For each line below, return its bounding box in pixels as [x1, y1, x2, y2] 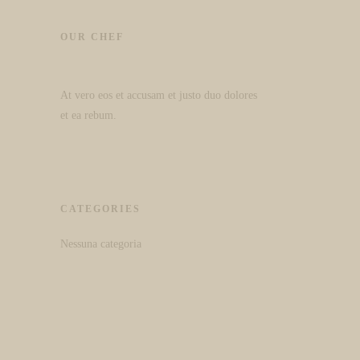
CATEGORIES [60, 203, 141, 215]
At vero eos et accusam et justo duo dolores [60, 89, 258, 101]
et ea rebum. [60, 109, 117, 121]
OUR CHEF [60, 31, 125, 43]
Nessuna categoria [60, 238, 142, 250]
